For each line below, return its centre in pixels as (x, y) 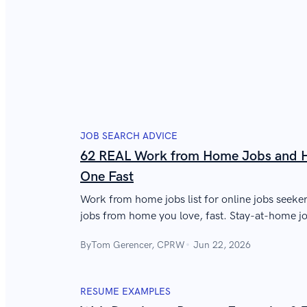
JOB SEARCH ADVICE (129, 136)
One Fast (107, 176)
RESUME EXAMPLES (125, 291)
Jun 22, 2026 (222, 245)
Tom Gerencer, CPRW (138, 245)
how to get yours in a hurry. (145, 232)
